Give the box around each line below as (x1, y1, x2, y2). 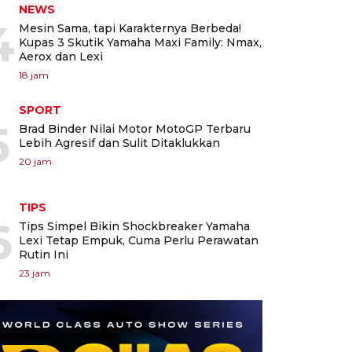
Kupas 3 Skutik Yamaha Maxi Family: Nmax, (19, 35, 262, 50)
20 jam (19, 156, 52, 168)
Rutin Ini (19, 247, 68, 262)
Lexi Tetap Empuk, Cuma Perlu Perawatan (19, 233, 258, 248)
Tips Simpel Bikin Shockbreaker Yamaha (19, 219, 250, 234)
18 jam (19, 69, 49, 82)
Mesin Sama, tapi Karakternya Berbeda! (19, 21, 241, 36)
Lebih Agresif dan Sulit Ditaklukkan (19, 136, 220, 151)
